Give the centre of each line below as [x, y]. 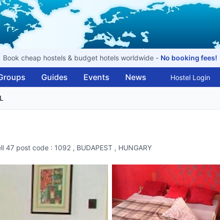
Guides [55, 77]
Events [96, 77]
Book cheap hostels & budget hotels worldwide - [82, 58]
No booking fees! [189, 58]
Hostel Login [190, 77]
